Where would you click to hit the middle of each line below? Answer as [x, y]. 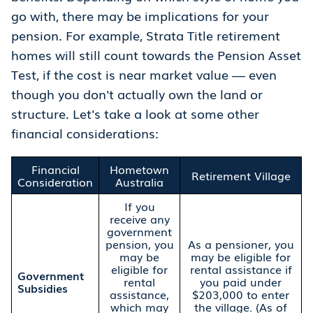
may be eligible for [241, 257]
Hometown [139, 169]
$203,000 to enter [241, 294]
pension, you [139, 244]
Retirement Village [241, 176]
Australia [139, 182]
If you [139, 206]
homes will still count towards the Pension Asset [156, 55]
